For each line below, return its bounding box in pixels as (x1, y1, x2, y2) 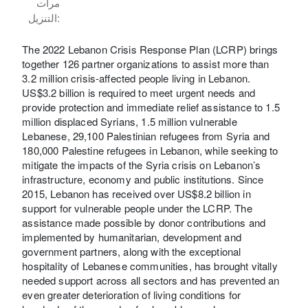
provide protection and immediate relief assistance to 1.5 (22, 99, 280, 114)
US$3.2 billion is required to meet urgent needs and (22, 85, 255, 100)
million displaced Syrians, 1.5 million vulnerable (22, 113, 237, 129)
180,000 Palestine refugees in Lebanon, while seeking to (22, 142, 278, 157)
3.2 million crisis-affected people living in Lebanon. (22, 70, 251, 85)
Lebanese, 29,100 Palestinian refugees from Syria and (22, 128, 270, 143)
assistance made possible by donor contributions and (22, 214, 265, 230)
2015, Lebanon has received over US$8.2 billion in (22, 186, 251, 201)
